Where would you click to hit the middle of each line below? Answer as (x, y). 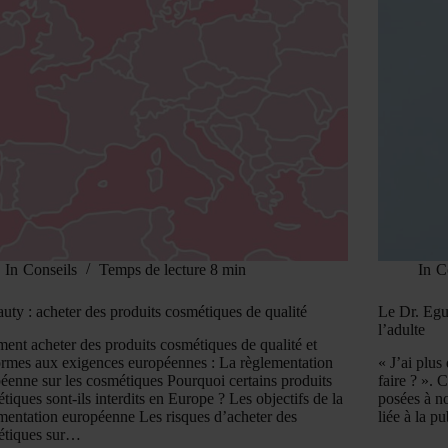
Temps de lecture (152, 270)
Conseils (49, 270)
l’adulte (402, 330)
